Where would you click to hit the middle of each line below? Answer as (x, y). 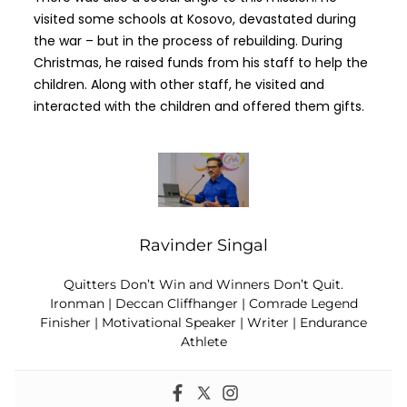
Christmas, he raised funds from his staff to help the (200, 63)
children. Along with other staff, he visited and (179, 85)
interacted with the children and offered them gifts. (199, 107)
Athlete (203, 342)
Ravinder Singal (203, 246)
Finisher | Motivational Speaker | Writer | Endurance (203, 323)
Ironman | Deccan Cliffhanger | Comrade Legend (203, 304)
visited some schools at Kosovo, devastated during (194, 20)
